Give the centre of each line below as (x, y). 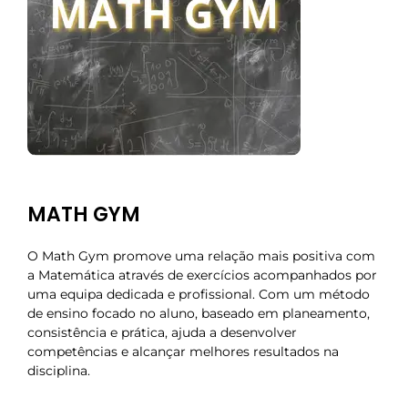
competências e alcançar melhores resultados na (183, 352)
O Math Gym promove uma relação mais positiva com (201, 256)
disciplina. (59, 371)
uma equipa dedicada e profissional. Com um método (199, 295)
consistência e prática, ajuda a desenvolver (162, 333)
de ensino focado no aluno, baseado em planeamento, (199, 314)
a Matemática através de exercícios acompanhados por (202, 275)
